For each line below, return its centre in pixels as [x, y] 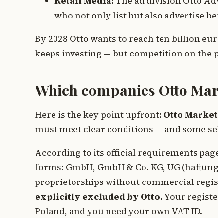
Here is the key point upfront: [99, 114]
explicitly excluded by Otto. [99, 196]
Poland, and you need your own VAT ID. [119, 211]
